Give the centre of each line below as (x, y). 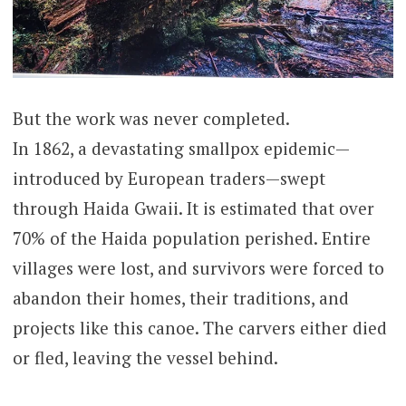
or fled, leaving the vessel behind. (145, 358)
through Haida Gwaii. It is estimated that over (193, 208)
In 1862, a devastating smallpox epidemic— (181, 149)
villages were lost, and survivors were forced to (198, 268)
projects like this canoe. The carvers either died (199, 328)
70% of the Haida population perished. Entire (191, 238)
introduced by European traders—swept (169, 179)
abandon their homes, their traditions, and (180, 298)
